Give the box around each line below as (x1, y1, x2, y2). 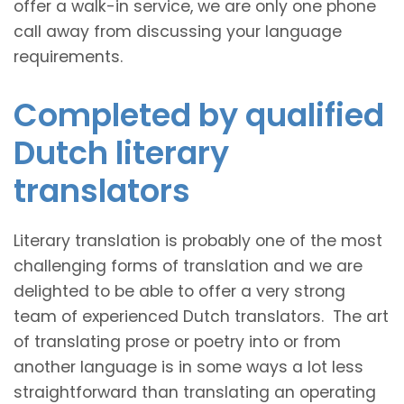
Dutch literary (14, 130, 229, 175)
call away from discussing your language (14, 20, 342, 42)
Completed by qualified (14, 92, 384, 137)
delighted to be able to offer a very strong (14, 280, 345, 302)
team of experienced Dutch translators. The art (14, 305, 389, 327)
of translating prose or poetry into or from (14, 330, 341, 353)
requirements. (14, 45, 123, 68)
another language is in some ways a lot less (14, 355, 363, 378)
